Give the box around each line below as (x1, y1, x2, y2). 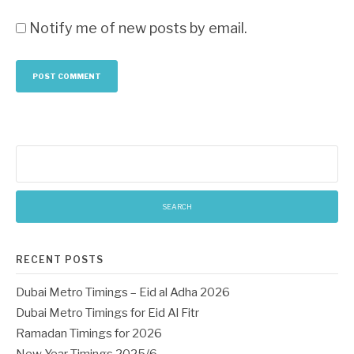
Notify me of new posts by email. (29, 20, 247, 36)
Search (15, 146, 52, 160)
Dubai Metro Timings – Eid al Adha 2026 (16, 285, 230, 299)
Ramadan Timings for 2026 (16, 326, 162, 341)
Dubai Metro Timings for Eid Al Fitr (16, 306, 199, 320)
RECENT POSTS (16, 254, 104, 265)
